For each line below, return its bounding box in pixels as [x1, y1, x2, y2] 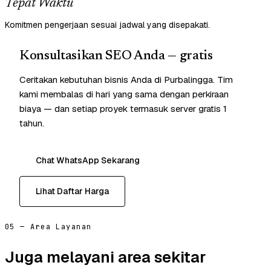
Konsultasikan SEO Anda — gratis [19, 50, 213, 64]
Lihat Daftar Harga [36, 186, 109, 197]
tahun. [19, 117, 44, 129]
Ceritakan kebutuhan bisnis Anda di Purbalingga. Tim [19, 74, 233, 86]
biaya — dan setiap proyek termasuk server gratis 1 [19, 103, 227, 115]
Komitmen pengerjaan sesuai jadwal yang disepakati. [5, 19, 210, 31]
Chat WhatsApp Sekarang [36, 155, 140, 166]
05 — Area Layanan [5, 222, 92, 232]
